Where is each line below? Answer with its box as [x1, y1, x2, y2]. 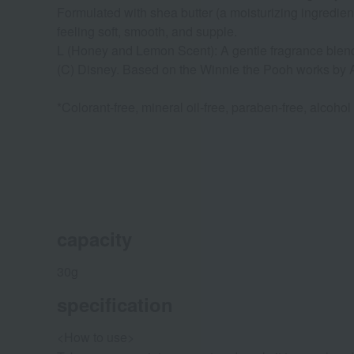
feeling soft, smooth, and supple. [57, 21, 237, 40]
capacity [57, 224, 132, 252]
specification [57, 290, 173, 318]
